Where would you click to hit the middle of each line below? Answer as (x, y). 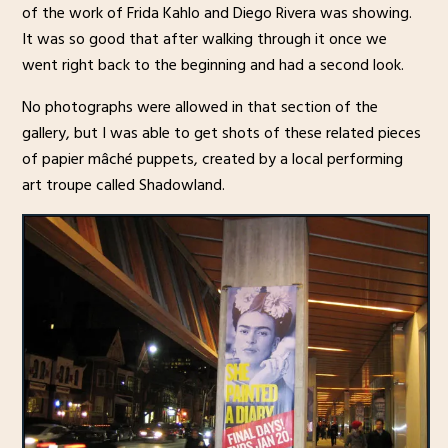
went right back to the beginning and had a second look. (212, 65)
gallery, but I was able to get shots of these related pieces (221, 133)
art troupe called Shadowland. (123, 185)
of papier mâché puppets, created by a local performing (212, 159)
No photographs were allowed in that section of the (199, 107)
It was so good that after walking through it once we (204, 39)
